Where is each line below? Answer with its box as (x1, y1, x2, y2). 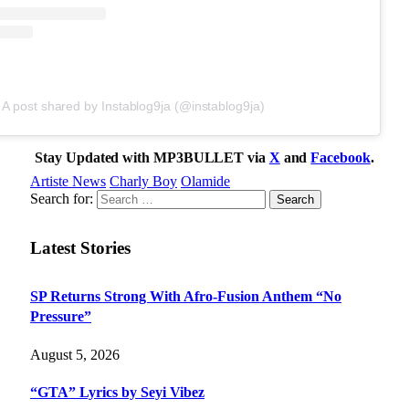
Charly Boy (110, 173, 177, 189)
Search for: (30, 190, 93, 206)
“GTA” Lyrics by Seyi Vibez (30, 383, 204, 400)
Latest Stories (30, 237, 131, 257)
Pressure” (30, 309, 91, 325)
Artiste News (30, 173, 106, 189)
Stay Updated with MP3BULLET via (35, 149, 269, 165)
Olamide (181, 173, 230, 189)
